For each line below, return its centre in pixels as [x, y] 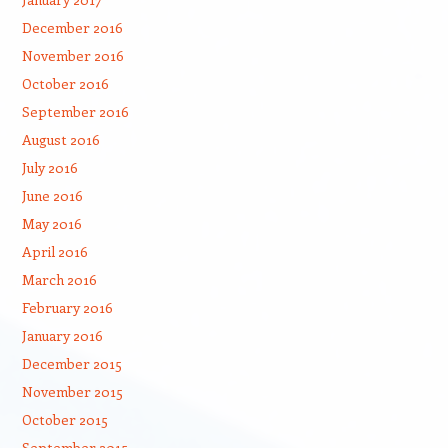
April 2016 [54, 251]
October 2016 [65, 83]
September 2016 [75, 111]
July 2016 [49, 167]
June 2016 [52, 195]
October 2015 [64, 419]
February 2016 [67, 307]
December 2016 [72, 27]
